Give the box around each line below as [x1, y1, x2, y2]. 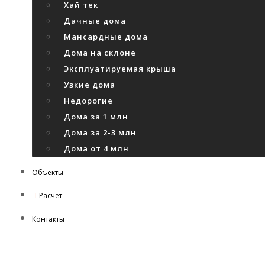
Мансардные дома [64, 31, 148, 42]
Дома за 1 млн [64, 111, 128, 122]
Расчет [39, 190, 62, 201]
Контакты [32, 214, 64, 224]
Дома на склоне [64, 47, 136, 58]
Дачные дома [64, 15, 126, 26]
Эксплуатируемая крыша [64, 63, 176, 74]
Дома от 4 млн [64, 143, 129, 154]
